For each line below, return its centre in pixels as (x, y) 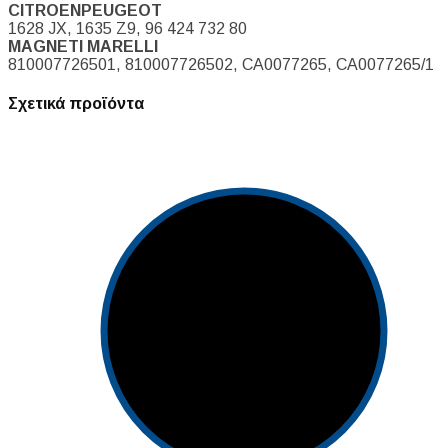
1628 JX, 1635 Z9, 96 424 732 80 (127, 28)
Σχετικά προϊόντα (76, 104)
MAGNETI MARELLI (83, 46)
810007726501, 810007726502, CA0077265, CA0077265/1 (221, 64)
